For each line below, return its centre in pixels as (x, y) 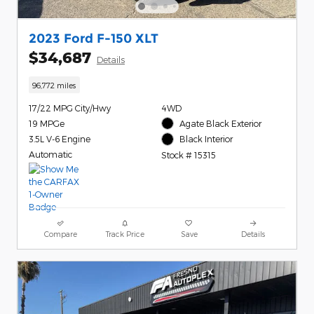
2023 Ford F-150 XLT (94, 39)
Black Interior (206, 139)
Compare (61, 233)
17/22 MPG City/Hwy (70, 108)
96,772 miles (54, 85)
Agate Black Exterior (221, 123)
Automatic (50, 154)
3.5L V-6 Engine (60, 138)
